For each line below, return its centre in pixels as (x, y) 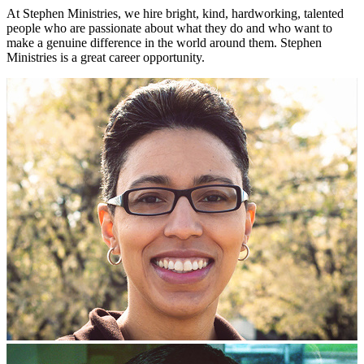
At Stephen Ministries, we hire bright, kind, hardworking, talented (175, 14)
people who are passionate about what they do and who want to (169, 28)
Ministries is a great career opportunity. (106, 58)
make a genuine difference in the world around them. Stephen (164, 43)
